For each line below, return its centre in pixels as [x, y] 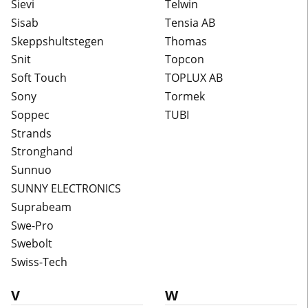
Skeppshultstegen [57, 41]
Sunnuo [31, 170]
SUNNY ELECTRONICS [66, 188]
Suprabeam [41, 207]
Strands [31, 133]
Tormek [185, 96]
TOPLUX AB [194, 78]
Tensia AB [190, 22]
